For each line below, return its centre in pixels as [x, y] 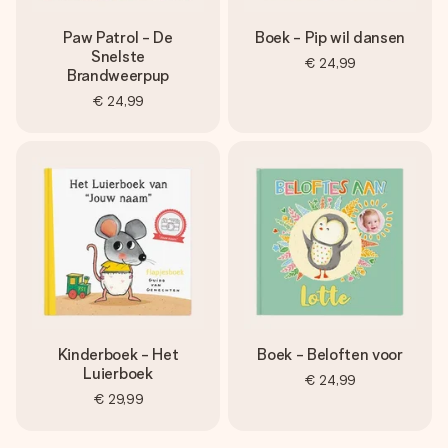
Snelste [118, 56]
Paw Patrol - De [118, 37]
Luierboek [118, 373]
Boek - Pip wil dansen [330, 37]
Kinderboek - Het [118, 354]
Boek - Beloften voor [330, 354]
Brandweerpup [118, 75]
